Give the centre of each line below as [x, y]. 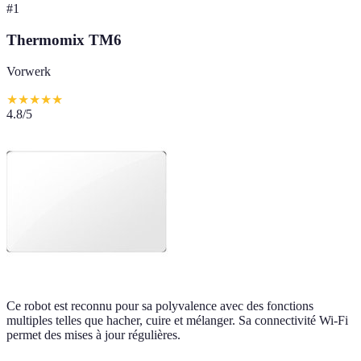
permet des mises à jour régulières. [93, 334]
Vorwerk [29, 71]
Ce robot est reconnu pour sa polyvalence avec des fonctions [160, 305]
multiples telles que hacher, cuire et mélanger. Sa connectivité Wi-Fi [177, 320]
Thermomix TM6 [64, 39]
